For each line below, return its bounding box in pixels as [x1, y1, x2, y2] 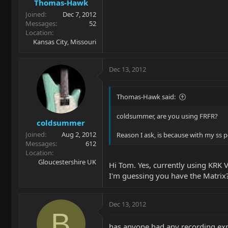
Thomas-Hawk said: [117, 92, 176, 101]
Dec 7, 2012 [63, 10, 96, 19]
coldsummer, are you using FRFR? [117, 111, 218, 121]
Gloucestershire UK [38, 157, 96, 166]
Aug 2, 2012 [62, 129, 96, 139]
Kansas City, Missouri [33, 37, 96, 46]
